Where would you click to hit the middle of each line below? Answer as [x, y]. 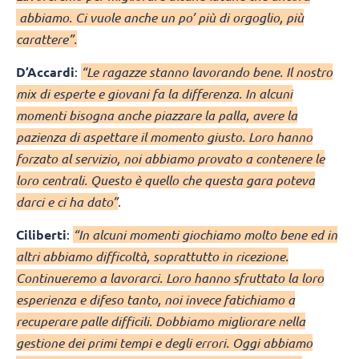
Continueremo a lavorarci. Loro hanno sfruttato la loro [170, 278]
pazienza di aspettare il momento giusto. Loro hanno [164, 136]
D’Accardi [45, 71]
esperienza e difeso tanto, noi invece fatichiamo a [155, 300]
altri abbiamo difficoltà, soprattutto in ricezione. [152, 256]
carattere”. [46, 38]
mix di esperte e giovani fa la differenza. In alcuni [154, 93]
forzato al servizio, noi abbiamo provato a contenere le [170, 158]
